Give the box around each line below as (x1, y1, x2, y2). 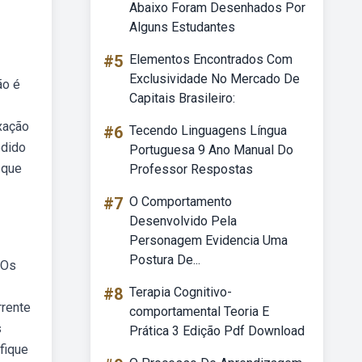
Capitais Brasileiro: (129, 90, 235, 106)
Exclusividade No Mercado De (129, 71, 300, 86)
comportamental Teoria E (129, 304, 269, 319)
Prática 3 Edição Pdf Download (129, 323, 305, 339)
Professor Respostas (129, 162, 253, 177)
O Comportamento (129, 194, 232, 209)
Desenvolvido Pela (129, 213, 237, 229)
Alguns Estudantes (129, 19, 235, 35)
